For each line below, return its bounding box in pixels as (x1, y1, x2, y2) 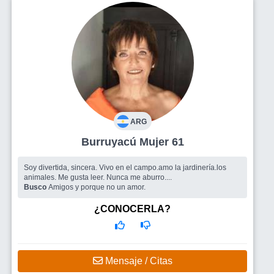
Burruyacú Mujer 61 (139, 135, 184, 148)
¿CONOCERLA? (94, 203, 171, 214)
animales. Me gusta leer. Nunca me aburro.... (24, 172, 172, 182)
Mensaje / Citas (102, 255, 172, 266)
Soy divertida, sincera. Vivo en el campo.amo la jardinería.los (24, 163, 226, 172)
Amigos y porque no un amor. (48, 182, 146, 191)
